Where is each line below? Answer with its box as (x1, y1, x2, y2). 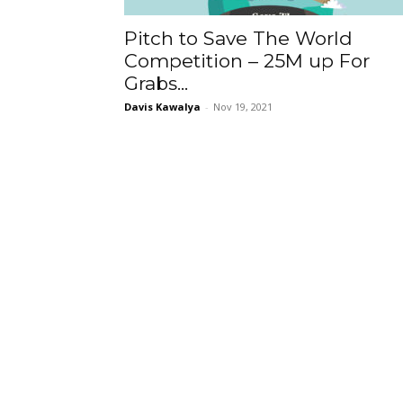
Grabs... (124, 72, 188, 95)
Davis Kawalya (124, 100, 201, 114)
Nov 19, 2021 (213, 100, 273, 114)
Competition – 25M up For (124, 49, 370, 73)
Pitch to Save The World (124, 27, 353, 50)
